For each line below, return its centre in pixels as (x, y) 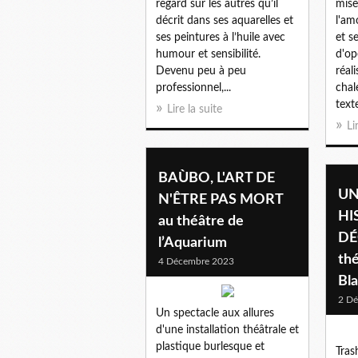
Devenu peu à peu (201, 71)
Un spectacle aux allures (215, 313)
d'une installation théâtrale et (227, 330)
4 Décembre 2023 (196, 261)
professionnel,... (193, 88)
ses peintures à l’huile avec (221, 37)
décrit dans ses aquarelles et (225, 20)
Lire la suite (195, 109)
